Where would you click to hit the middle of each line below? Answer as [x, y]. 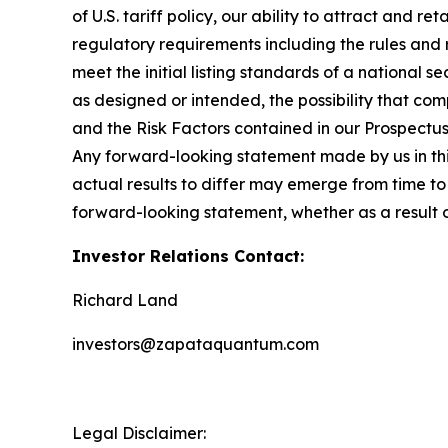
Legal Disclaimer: [139, 433]
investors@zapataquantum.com [195, 344]
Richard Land [125, 300]
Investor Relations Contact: [188, 256]
